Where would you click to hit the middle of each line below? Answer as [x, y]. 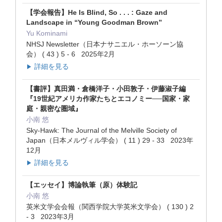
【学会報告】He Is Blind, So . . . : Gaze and [97, 12]
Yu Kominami [47, 33]
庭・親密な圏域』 [54, 108]
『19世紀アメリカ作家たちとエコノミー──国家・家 [108, 98]
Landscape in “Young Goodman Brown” [94, 22]
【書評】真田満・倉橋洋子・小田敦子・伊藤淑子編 [106, 88]
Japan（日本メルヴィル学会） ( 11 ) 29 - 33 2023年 [110, 140]
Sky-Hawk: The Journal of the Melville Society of [102, 130]
